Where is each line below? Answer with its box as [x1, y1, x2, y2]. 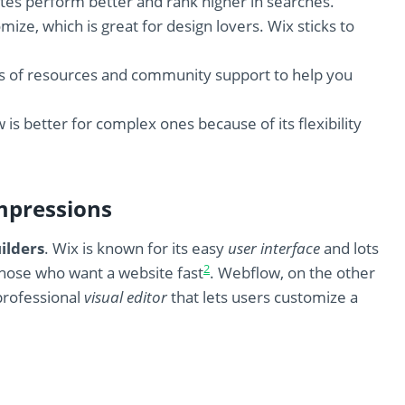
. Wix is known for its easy [44, 238, 228, 259]
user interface [228, 238, 320, 259]
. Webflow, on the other [210, 262, 375, 284]
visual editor [84, 287, 167, 308]
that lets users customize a [167, 287, 358, 308]
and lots [320, 238, 379, 259]
